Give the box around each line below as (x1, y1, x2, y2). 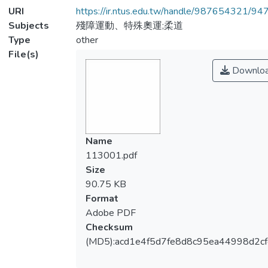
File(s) (8, 48, 39, 61)
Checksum (85, 221, 133, 234)
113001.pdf (85, 149, 137, 162)
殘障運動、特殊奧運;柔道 (75, 19, 183, 32)
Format (85, 192, 118, 205)
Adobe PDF (85, 206, 136, 220)
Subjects (8, 19, 49, 32)
